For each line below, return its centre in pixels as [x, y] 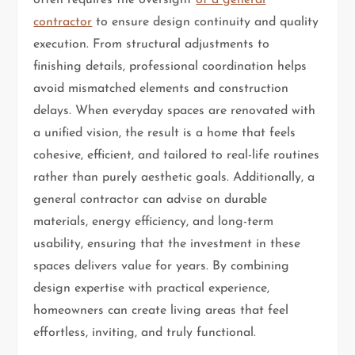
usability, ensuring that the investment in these [167, 244]
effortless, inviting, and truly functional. [145, 332]
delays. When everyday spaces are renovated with [175, 111]
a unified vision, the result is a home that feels [165, 133]
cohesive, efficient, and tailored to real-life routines [177, 155]
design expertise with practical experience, [152, 288]
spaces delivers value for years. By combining [162, 266]
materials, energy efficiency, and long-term [154, 221]
